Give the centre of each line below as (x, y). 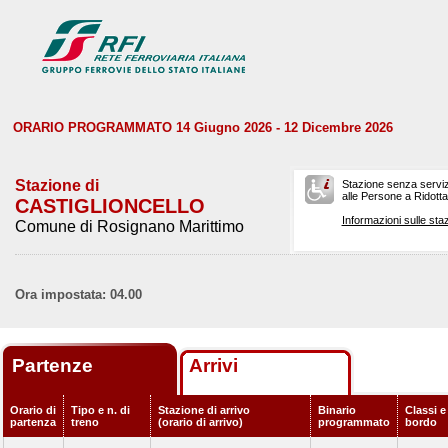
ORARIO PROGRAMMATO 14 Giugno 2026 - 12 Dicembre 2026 (203, 127)
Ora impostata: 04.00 (78, 294)
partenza (33, 422)
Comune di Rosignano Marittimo (129, 226)
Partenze (55, 365)
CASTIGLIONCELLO (110, 206)
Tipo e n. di (100, 410)
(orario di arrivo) (200, 422)
